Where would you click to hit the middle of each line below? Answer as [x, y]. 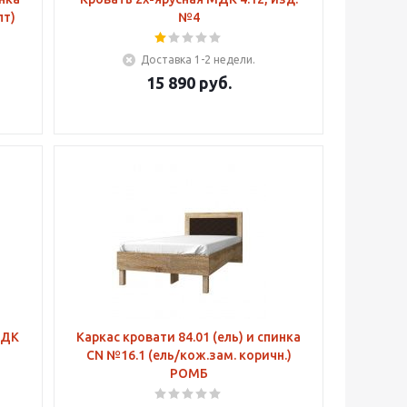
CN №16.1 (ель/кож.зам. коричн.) [189, 355]
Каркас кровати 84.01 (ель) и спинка [189, 337]
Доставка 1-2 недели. [198, 60]
